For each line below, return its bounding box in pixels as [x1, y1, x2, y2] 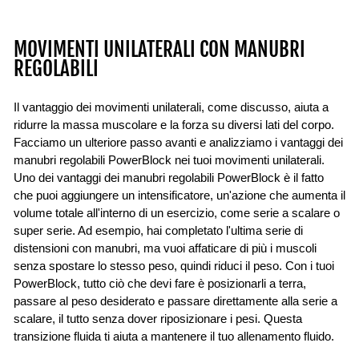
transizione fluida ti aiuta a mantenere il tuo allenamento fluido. [14, 329, 334, 343]
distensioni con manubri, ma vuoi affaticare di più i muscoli [14, 241, 317, 255]
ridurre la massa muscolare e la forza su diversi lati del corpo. [14, 118, 334, 131]
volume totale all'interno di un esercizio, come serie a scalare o [14, 206, 340, 220]
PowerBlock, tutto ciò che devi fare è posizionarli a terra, [14, 276, 306, 290]
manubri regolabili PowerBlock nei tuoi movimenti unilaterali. [14, 153, 325, 167]
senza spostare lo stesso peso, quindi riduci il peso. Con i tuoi [14, 259, 334, 272]
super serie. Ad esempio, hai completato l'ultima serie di [14, 224, 303, 237]
